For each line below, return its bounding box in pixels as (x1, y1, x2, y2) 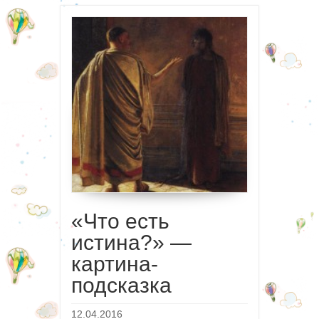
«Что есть (71, 209, 169, 234)
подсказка (71, 273, 172, 298)
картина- (71, 252, 158, 276)
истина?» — (71, 231, 192, 255)
